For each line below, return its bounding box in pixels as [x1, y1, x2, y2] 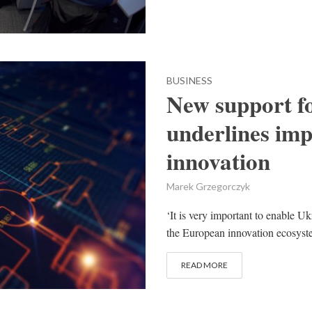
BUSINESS [166, 75, 212, 87]
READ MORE [181, 260, 228, 271]
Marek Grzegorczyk [166, 180, 250, 193]
